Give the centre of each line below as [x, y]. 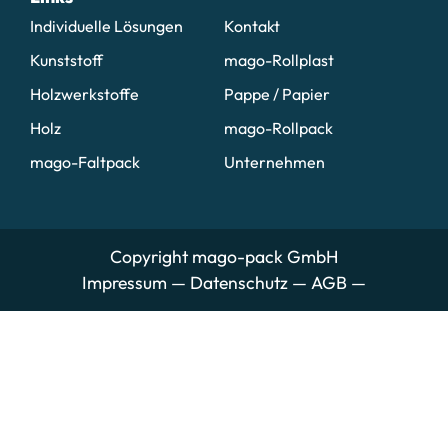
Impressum [124, 282]
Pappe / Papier [277, 93]
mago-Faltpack [85, 161]
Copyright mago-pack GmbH [224, 256]
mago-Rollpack [278, 127]
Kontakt [252, 25]
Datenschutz [239, 282]
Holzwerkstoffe [84, 93]
